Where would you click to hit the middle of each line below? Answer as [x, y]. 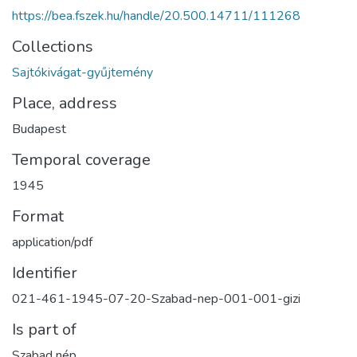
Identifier [45, 273]
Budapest [39, 129]
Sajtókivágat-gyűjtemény [82, 72]
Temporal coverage [81, 159]
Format [38, 216]
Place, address [65, 103]
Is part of [44, 329]
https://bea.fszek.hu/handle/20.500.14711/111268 [156, 16]
